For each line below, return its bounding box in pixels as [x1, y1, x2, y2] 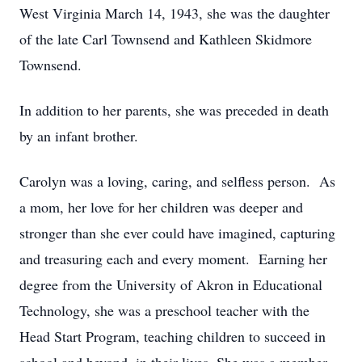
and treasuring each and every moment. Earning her [19, 249, 327, 268]
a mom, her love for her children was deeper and [19, 197, 303, 217]
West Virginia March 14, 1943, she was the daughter [19, 3, 330, 23]
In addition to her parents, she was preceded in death [19, 100, 329, 120]
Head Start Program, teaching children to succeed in [19, 326, 326, 346]
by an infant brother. [19, 126, 138, 145]
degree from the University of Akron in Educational [19, 275, 322, 294]
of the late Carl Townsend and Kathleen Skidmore [19, 29, 312, 48]
